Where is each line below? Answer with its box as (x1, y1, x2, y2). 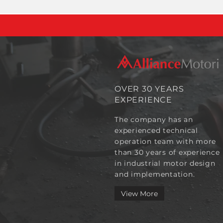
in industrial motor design (114, 159, 216, 168)
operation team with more (114, 137, 216, 146)
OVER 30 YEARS (114, 84, 184, 94)
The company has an (114, 115, 193, 124)
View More (121, 189, 158, 198)
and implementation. (114, 170, 195, 179)
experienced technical (114, 126, 198, 135)
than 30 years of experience (114, 148, 220, 157)
